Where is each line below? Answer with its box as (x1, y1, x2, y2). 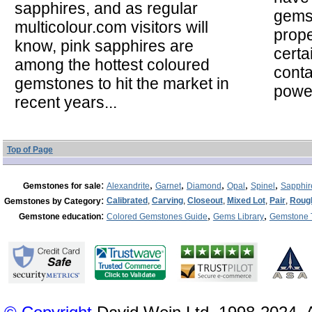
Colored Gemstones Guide (106, 211, 208, 221)
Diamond (186, 180, 221, 191)
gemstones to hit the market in (15, 74, 230, 93)
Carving (151, 195, 183, 205)
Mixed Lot (226, 195, 265, 205)
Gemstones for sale (22, 180, 101, 191)
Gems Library (212, 211, 264, 221)
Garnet (155, 180, 181, 191)
